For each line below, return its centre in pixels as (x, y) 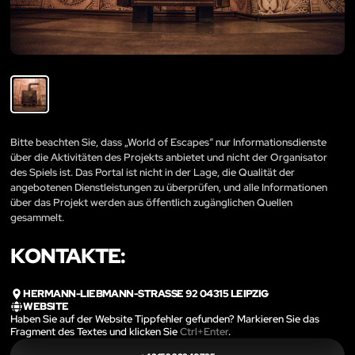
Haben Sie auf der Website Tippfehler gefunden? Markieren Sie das (165, 319)
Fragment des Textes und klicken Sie (95, 332)
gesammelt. (37, 217)
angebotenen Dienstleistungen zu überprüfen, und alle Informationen (169, 187)
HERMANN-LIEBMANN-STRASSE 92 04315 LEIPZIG (142, 293)
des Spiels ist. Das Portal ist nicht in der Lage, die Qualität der (153, 172)
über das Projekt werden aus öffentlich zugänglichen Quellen (151, 202)
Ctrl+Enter (204, 332)
